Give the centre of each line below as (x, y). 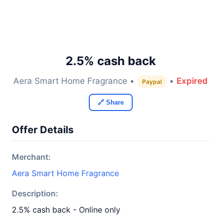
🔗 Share (110, 102)
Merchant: (31, 157)
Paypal (152, 82)
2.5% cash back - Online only (66, 210)
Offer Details (43, 130)
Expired (192, 81)
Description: (35, 193)
